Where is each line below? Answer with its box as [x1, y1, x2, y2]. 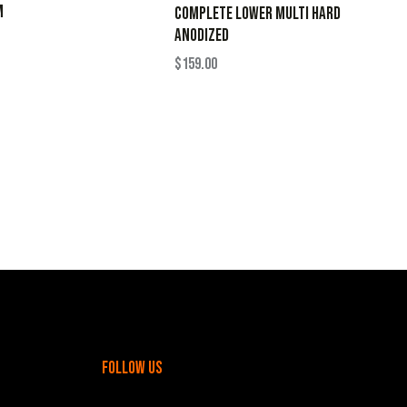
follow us [102, 357, 163, 379]
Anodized [174, 25, 229, 46]
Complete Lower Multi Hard [174, 3, 341, 25]
